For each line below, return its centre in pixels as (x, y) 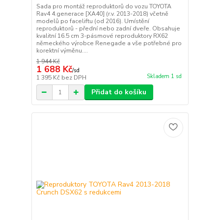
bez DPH (74, 78)
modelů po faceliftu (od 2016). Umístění (93, 21)
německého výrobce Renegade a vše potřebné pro (109, 43)
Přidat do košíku (119, 92)
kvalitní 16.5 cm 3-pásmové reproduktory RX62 (102, 36)
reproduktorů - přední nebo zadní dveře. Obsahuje (108, 28)
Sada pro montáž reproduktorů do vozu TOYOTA (104, 6)
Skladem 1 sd (164, 77)
